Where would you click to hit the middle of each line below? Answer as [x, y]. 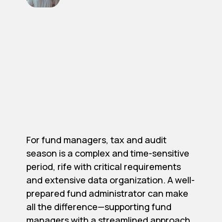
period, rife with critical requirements [103, 167]
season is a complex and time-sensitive [108, 153]
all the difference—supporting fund [99, 207]
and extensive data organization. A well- [110, 180]
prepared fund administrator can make [107, 194]
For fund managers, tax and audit [96, 140]
